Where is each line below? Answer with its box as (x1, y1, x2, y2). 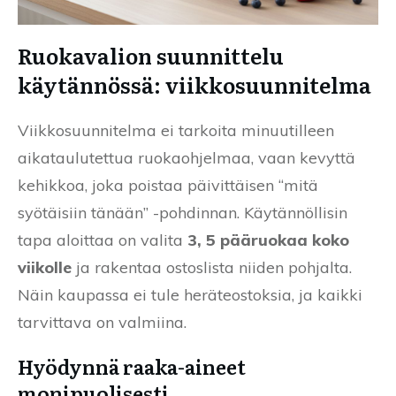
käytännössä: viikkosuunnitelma (18, 69, 371, 101)
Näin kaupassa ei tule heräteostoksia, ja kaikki (18, 285, 362, 306)
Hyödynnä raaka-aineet (18, 352, 246, 382)
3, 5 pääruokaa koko (187, 230, 349, 251)
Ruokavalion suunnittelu (18, 40, 284, 72)
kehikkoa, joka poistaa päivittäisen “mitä (18, 175, 318, 196)
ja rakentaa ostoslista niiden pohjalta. (72, 257, 352, 278)
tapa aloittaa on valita (18, 230, 187, 251)
